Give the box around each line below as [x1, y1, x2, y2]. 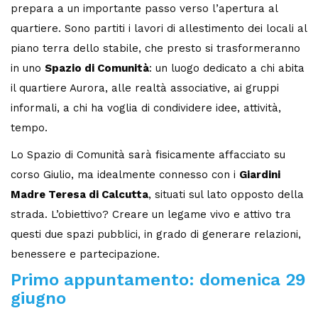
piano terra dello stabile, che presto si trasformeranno [11, 42, 300, 55]
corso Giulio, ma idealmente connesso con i [11, 168, 239, 181]
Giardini [239, 168, 280, 181]
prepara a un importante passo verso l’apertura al [11, 2, 278, 16]
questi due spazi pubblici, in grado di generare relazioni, [11, 227, 301, 241]
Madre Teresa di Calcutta [11, 187, 148, 201]
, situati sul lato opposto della [148, 187, 304, 201]
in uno [11, 62, 45, 75]
